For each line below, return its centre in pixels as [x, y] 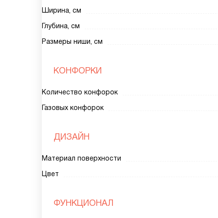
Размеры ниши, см [72, 41]
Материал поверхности [82, 158]
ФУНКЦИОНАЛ [83, 203]
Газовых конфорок [73, 108]
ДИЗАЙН [72, 137]
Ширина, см [62, 10]
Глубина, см [61, 26]
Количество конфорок [80, 92]
